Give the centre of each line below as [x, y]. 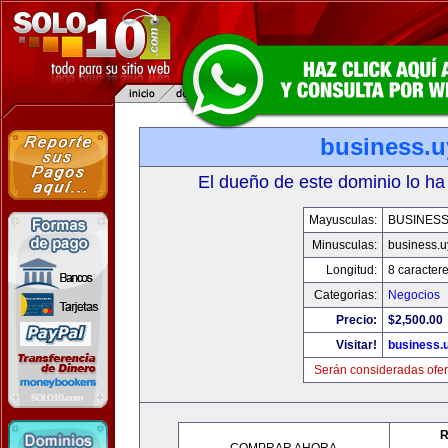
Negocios [414, 295]
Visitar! [356, 345]
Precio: [356, 320]
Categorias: [345, 295]
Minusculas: [344, 245]
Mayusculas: [343, 220]
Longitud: [351, 270]
